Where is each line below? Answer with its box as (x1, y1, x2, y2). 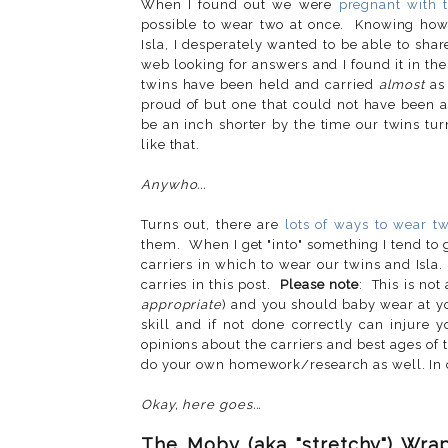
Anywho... (141, 176, 207, 192)
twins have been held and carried (141, 76, 379, 92)
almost (378, 76, 426, 92)
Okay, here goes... (141, 396, 262, 412)
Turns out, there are (141, 216, 285, 232)
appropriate (141, 296, 223, 312)
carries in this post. (141, 276, 280, 292)
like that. (141, 136, 201, 152)
